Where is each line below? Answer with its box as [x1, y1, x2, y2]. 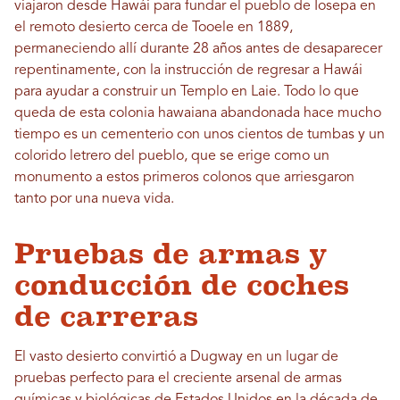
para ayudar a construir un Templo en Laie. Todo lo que [14, 85, 359, 100]
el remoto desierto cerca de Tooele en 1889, [14, 21, 293, 36]
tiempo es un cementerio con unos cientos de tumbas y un [14, 128, 385, 143]
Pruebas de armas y [14, 237, 328, 271]
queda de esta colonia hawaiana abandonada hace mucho [14, 106, 381, 121]
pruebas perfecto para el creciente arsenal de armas [14, 371, 342, 387]
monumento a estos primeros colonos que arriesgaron [14, 171, 354, 186]
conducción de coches [14, 269, 349, 302]
